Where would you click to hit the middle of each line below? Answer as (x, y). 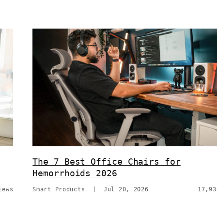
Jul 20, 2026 (126, 190)
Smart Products (59, 190)
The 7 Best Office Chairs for (107, 162)
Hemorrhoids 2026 (75, 173)
